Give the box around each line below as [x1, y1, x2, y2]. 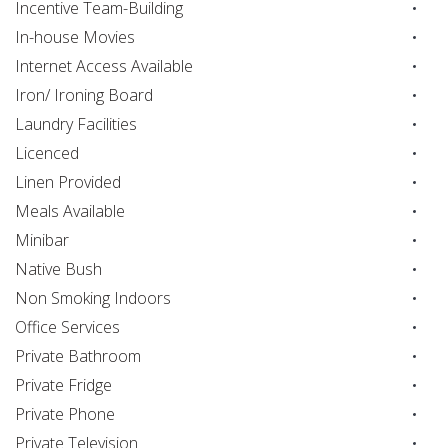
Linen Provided [15, 171, 121, 194]
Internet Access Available [15, 55, 193, 78]
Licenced [15, 142, 79, 165]
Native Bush [15, 258, 102, 281]
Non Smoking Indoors [15, 287, 171, 310]
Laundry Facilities [15, 113, 137, 136]
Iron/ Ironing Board [15, 84, 153, 107]
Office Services [15, 316, 120, 339]
